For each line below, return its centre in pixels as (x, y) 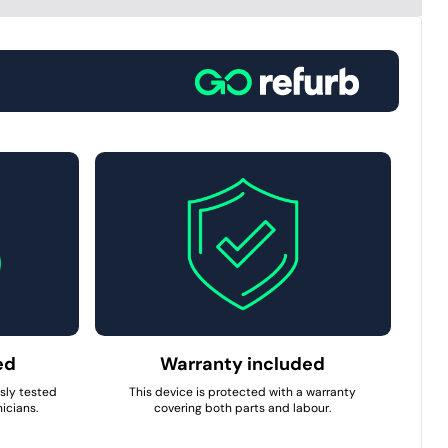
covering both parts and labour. (243, 408)
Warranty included (243, 364)
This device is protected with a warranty (243, 392)
